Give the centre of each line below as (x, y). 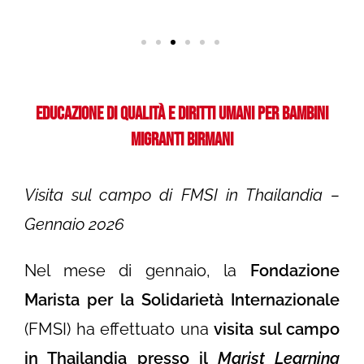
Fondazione (295, 271)
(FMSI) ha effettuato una (119, 329)
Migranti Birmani (182, 139)
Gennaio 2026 (74, 225)
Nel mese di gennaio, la (137, 271)
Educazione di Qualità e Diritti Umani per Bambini (182, 113)
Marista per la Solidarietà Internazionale (182, 300)
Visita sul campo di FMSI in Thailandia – (182, 195)
